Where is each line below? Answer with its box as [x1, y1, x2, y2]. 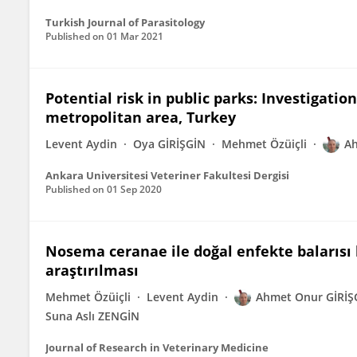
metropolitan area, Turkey [45, 108, 236, 127]
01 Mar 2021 [107, 29, 163, 43]
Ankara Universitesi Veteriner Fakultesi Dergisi [45, 168, 289, 182]
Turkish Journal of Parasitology [45, 15, 205, 29]
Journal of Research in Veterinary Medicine [45, 340, 269, 355]
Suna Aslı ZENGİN [45, 308, 139, 324]
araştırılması [45, 261, 139, 280]
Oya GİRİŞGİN [133, 136, 206, 151]
